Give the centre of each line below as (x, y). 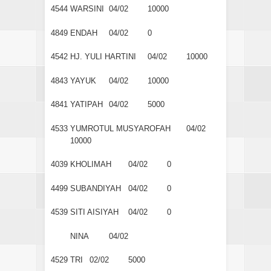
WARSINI (87, 9)
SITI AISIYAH (94, 212)
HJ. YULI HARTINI (103, 57)
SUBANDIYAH (96, 188)
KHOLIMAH (91, 165)
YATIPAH (87, 105)
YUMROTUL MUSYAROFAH (120, 128)
